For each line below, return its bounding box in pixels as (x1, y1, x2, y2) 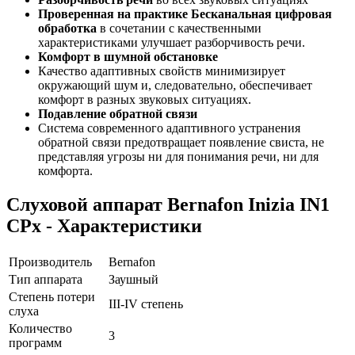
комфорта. (38, 163, 93, 177)
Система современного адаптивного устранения (38, 120, 300, 135)
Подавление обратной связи (38, 106, 197, 120)
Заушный (109, 272, 158, 286)
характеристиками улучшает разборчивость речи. (38, 35, 305, 49)
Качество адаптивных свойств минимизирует (38, 63, 285, 78)
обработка (38, 21, 97, 35)
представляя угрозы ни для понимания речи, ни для (38, 149, 319, 163)
